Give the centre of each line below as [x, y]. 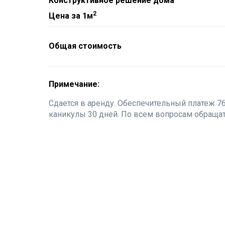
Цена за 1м [71, 16]
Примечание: [74, 84]
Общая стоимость [85, 46]
